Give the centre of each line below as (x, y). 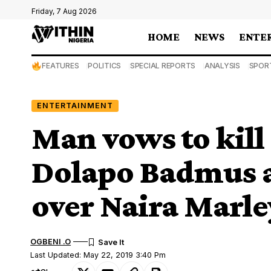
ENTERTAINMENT (75, 105)
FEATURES (60, 66)
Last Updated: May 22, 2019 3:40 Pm (98, 255)
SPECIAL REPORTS (163, 66)
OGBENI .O (51, 241)
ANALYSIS (222, 66)
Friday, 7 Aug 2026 (64, 11)
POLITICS (105, 66)
